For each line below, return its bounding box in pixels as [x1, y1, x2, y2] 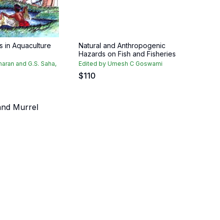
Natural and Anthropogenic [79, 41, 165, 50]
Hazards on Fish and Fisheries [79, 50, 176, 58]
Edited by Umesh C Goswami [79, 60, 163, 67]
